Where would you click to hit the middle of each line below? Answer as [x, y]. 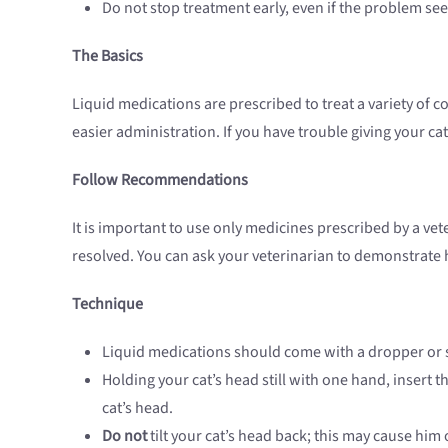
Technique [107, 303]
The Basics [107, 55]
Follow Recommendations [160, 179]
